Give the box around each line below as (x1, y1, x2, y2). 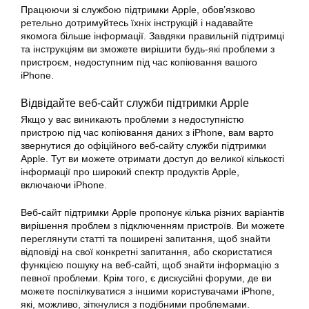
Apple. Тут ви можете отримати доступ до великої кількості (21, 152, 284, 164)
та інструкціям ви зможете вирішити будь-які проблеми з (21, 43, 275, 54)
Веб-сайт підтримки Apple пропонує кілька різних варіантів (21, 206, 284, 218)
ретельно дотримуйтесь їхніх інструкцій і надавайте (21, 17, 253, 28)
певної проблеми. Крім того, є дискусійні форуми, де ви (21, 272, 272, 283)
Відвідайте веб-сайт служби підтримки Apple (21, 96, 249, 109)
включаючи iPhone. (21, 179, 107, 190)
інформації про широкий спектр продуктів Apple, (21, 166, 239, 177)
